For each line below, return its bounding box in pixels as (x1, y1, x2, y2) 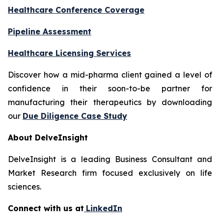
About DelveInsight (8, 133, 88, 143)
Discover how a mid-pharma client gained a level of (8, 70, 212, 80)
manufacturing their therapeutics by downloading (8, 97, 212, 108)
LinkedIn (86, 203, 122, 214)
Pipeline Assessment (8, 27, 91, 37)
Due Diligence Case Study (23, 111, 127, 121)
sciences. (8, 182, 43, 192)
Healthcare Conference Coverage (8, 5, 144, 15)
